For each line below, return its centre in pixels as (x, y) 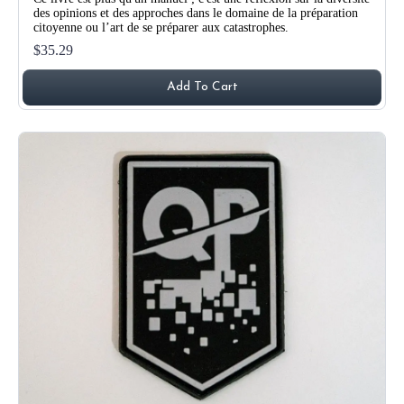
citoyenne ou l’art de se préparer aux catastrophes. (161, 27)
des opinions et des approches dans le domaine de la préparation (196, 13)
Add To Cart (202, 87)
